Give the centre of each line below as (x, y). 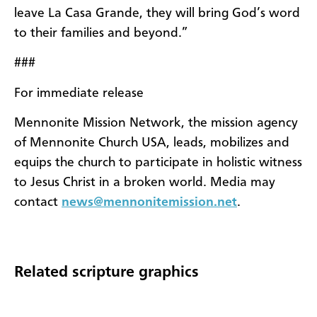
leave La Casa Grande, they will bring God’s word (157, 13)
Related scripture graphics (106, 273)
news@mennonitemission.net (149, 203)
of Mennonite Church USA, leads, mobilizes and (152, 143)
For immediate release (79, 93)
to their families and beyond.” (101, 33)
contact (38, 203)
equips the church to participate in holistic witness (158, 163)
